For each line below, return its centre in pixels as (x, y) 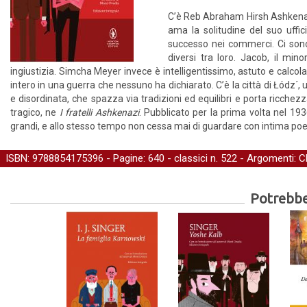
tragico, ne (35, 112)
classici (191, 158)
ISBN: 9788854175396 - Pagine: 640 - (90, 158)
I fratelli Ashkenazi (99, 112)
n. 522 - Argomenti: (253, 158)
